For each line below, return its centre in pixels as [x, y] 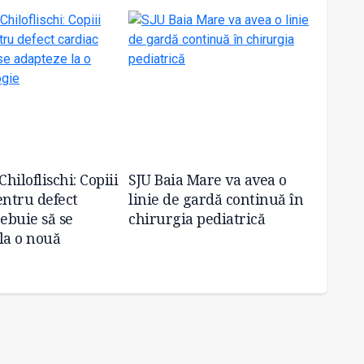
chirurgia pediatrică [197, 218]
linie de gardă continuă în [216, 199]
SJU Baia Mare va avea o [208, 179]
